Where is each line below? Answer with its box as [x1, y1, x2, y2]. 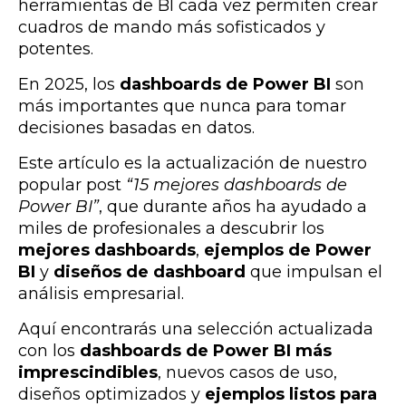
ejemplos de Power [204, 239, 372, 260]
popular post [18, 174, 126, 195]
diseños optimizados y [18, 383, 205, 404]
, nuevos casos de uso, [158, 362, 337, 382]
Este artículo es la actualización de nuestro [18, 152, 367, 173]
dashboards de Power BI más [80, 340, 332, 361]
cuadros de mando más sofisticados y [18, 16, 325, 37]
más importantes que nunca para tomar [18, 95, 346, 116]
